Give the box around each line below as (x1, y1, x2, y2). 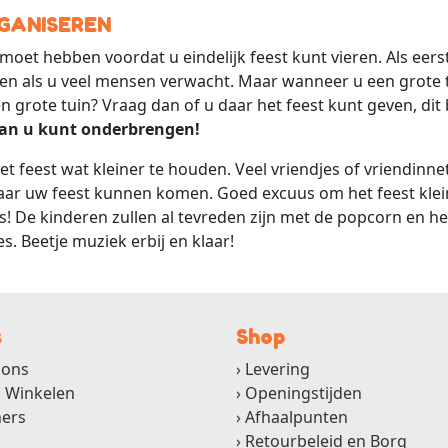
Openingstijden (245, 381, 362, 404)
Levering (245, 357, 310, 380)
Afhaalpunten (245, 405, 348, 428)
